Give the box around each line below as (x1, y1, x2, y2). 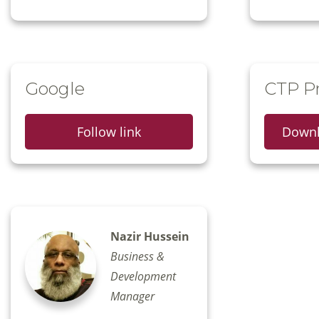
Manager (110, 288, 155, 305)
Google (25, 78, 85, 100)
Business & (110, 249, 164, 265)
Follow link (77, 123, 141, 141)
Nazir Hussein (110, 229, 189, 245)
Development (110, 268, 176, 285)
